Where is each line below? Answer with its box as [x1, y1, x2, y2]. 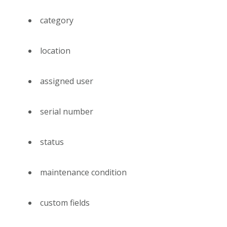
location [40, 45, 70, 57]
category [40, 15, 73, 26]
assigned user [40, 75, 93, 87]
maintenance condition [40, 167, 127, 178]
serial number [40, 106, 93, 118]
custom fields [40, 197, 90, 209]
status [40, 136, 64, 148]
